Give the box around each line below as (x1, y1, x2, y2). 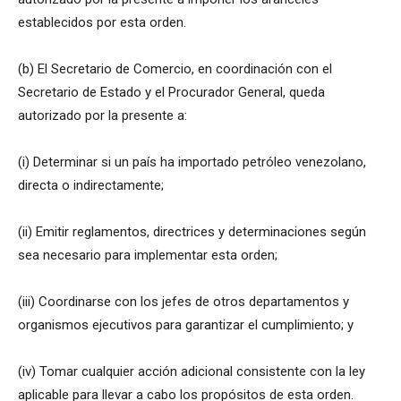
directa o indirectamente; (18, 177, 164, 194)
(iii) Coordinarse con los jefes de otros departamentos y (18, 294, 349, 311)
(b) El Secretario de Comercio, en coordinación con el (18, 61, 332, 78)
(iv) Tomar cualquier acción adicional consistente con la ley (18, 363, 365, 380)
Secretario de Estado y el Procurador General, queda (18, 84, 325, 101)
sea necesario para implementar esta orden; (18, 247, 277, 264)
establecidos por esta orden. (18, 14, 186, 31)
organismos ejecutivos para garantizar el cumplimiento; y (18, 317, 354, 334)
